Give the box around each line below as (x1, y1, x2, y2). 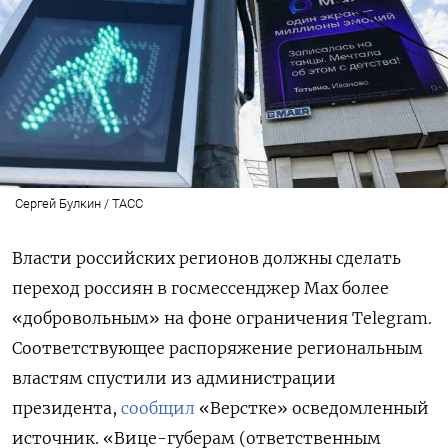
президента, (12, 397, 121, 418)
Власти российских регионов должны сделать (12, 247, 401, 268)
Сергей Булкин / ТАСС (14, 195, 143, 211)
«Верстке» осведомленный (195, 397, 429, 418)
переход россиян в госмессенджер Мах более (12, 277, 389, 298)
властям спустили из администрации (12, 367, 336, 388)
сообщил (121, 397, 195, 418)
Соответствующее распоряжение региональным (12, 337, 423, 358)
